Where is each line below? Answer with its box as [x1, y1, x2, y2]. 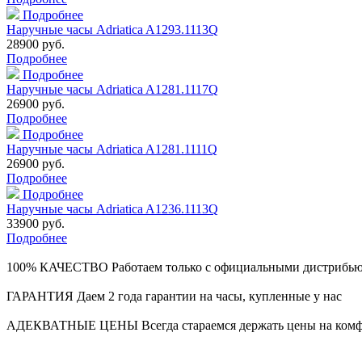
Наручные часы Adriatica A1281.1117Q [6, 82, 218, 97]
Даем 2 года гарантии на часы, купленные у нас [77, 289, 342, 304]
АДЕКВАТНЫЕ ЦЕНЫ [6, 318, 138, 333]
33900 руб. [6, 217, 65, 231]
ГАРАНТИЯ [6, 289, 74, 304]
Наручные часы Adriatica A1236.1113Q [6, 202, 218, 217]
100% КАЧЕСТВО [6, 260, 108, 275]
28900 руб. [6, 37, 65, 52]
